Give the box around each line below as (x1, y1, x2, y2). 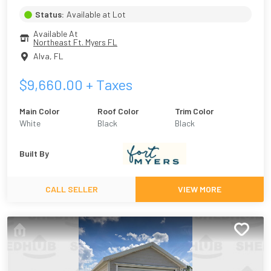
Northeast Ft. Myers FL (33, 36, 117, 47)
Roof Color (97, 105, 139, 116)
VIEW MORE (178, 183, 221, 194)
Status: (35, 8, 64, 19)
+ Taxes (83, 75, 132, 93)
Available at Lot (67, 8, 126, 19)
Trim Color (175, 105, 214, 116)
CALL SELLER (45, 183, 98, 194)
